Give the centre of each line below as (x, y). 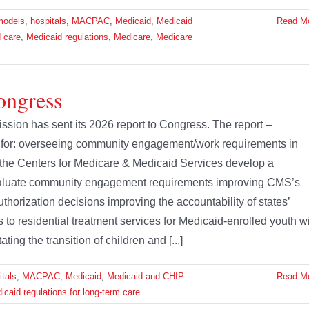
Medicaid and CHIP (146, 277)
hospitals (48, 21)
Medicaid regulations (67, 37)
